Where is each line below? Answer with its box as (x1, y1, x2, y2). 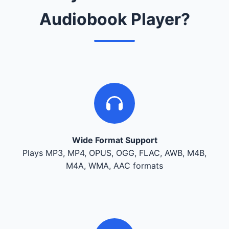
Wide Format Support (72, 134, 157, 145)
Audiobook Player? (39, 9, 190, 29)
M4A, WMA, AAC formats (66, 160, 163, 171)
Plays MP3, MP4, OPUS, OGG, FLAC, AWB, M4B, (22, 147, 207, 158)
